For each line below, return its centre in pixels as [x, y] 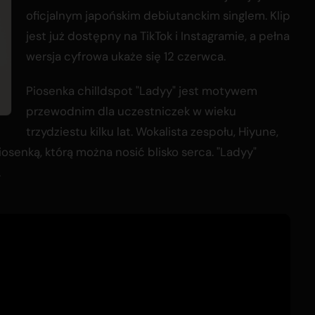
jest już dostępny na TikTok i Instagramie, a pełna [158, 36]
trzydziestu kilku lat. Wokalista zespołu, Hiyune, [152, 132]
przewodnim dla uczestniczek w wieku [131, 111]
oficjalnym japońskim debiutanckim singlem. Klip [158, 16]
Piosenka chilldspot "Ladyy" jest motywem [142, 91]
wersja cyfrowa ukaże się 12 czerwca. [126, 57]
